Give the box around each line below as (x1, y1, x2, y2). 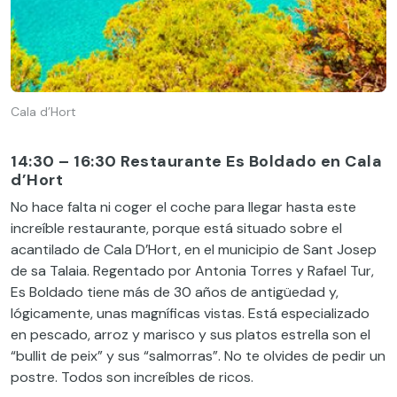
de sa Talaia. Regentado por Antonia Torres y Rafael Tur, (11, 261, 374, 281)
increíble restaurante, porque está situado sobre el (11, 219, 342, 238)
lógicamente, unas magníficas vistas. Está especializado (11, 304, 370, 323)
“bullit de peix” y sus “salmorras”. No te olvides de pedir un (11, 346, 385, 366)
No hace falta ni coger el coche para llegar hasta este (11, 198, 356, 217)
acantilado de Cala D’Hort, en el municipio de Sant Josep (11, 240, 377, 260)
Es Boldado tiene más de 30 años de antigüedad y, (11, 283, 339, 302)
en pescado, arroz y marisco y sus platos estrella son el (11, 325, 370, 345)
